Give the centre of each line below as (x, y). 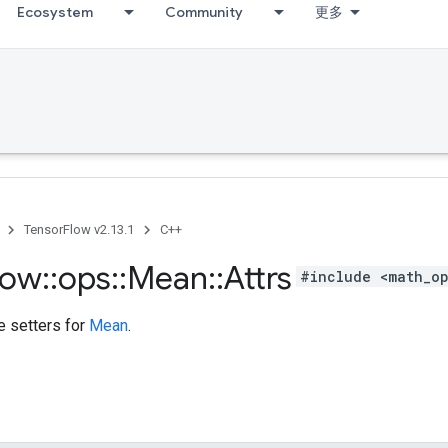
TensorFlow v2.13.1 (79, 229)
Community (204, 12)
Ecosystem (55, 12)
